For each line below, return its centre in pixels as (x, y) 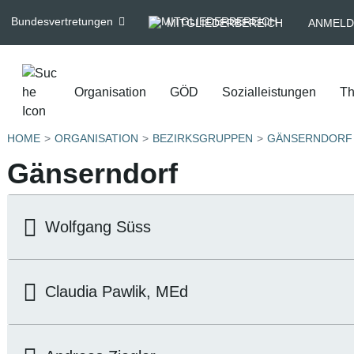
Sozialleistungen (269, 92)
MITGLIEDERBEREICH (225, 23)
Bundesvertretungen (62, 21)
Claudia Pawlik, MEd (117, 292)
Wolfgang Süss (98, 227)
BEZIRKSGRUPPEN (203, 138)
